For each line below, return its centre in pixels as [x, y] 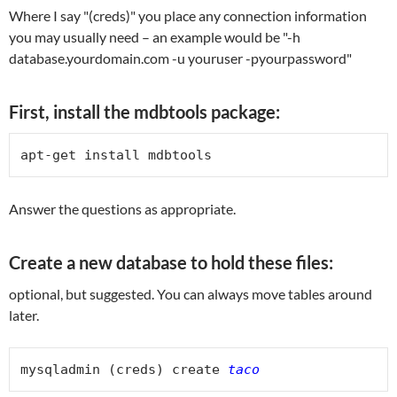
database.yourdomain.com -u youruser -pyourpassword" [180, 58]
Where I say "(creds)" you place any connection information [188, 15]
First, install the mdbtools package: [144, 111]
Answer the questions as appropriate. [122, 208]
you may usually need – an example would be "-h [155, 36]
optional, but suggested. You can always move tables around [191, 293]
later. [24, 315]
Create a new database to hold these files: [171, 262]
